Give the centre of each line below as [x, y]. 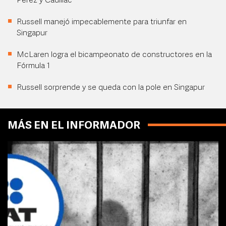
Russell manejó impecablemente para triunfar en [102, 22]
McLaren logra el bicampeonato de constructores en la [114, 55]
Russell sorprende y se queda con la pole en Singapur [111, 88]
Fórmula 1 [33, 66]
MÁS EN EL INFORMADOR [74, 126]
